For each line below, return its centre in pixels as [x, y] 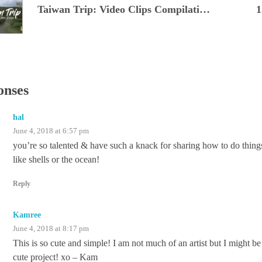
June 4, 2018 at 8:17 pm [51, 229]
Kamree [27, 215]
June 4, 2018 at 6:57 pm [51, 131]
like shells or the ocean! [56, 160]
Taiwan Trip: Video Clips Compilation [205, 10]
